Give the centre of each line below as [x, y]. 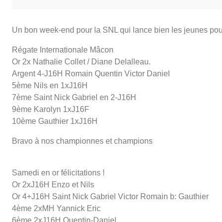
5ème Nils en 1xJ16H [50, 85]
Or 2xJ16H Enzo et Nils [54, 184]
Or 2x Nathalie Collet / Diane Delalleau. [81, 61]
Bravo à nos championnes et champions [82, 141]
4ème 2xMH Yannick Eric [57, 208]
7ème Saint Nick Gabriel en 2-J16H [74, 97]
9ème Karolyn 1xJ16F [51, 109]
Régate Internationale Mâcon [63, 50]
